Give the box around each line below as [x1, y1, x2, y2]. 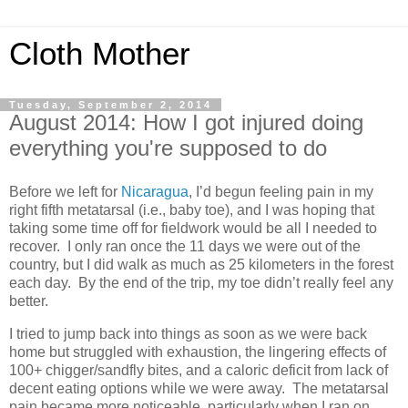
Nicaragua [121, 183, 189, 199]
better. [9, 292, 48, 309]
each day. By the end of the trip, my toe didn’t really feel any [9, 274, 393, 291]
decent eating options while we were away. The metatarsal [9, 380, 389, 396]
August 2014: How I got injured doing [9, 110, 363, 135]
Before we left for [9, 183, 121, 199]
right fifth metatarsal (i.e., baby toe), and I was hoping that [9, 201, 374, 218]
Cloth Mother [9, 36, 190, 71]
